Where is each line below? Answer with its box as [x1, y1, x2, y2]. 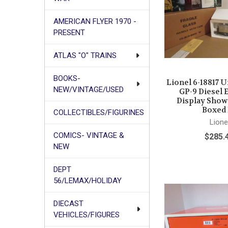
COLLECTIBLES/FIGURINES [53, 107, 144, 117]
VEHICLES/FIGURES [53, 210, 120, 219]
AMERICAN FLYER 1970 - [53, 16, 136, 26]
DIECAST [53, 198, 83, 208]
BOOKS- [53, 73, 80, 83]
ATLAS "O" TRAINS [53, 50, 117, 60]
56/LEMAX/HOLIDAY [53, 176, 122, 185]
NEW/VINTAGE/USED [53, 84, 124, 94]
